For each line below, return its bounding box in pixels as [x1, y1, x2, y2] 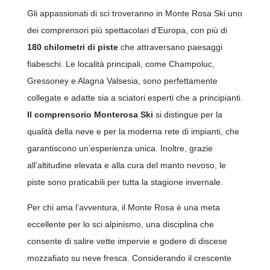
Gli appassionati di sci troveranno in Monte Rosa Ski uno [27, 8, 242, 19]
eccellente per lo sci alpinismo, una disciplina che [27, 219, 214, 230]
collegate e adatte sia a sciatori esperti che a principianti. [27, 93, 243, 103]
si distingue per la [152, 110, 222, 120]
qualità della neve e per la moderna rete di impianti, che [27, 127, 239, 137]
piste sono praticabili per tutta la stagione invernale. [27, 177, 223, 187]
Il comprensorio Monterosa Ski [27, 110, 153, 120]
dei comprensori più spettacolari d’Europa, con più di [27, 25, 227, 36]
